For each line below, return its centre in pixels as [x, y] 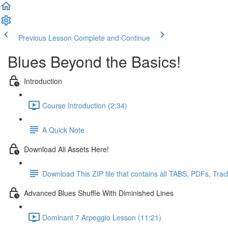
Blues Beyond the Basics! [94, 61]
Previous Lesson [45, 38]
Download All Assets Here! [66, 149]
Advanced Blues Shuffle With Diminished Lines [99, 193]
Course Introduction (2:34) [85, 105]
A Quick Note [63, 130]
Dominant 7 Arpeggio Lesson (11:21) [102, 217]
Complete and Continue [112, 38]
